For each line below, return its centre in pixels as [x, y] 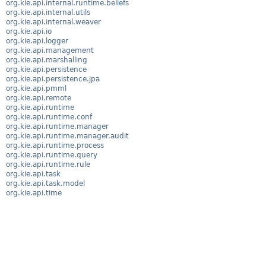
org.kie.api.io [29, 31]
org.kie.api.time [34, 193]
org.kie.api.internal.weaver [53, 22]
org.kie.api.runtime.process [55, 145]
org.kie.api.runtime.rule [48, 164]
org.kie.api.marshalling [47, 60]
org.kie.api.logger [37, 41]
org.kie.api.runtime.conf [49, 117]
